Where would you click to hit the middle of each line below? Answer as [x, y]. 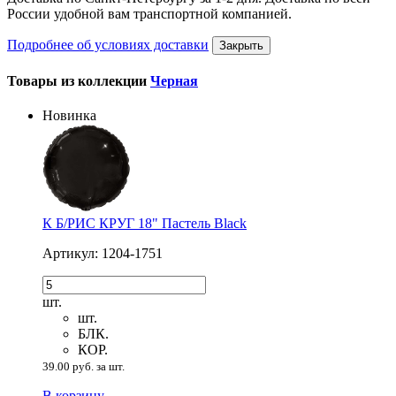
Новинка [69, 116]
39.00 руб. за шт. [84, 367]
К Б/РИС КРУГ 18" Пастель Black [145, 224]
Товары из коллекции [79, 81]
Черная [174, 81]
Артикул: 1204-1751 [103, 254]
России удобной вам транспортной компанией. [149, 13]
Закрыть [241, 45]
